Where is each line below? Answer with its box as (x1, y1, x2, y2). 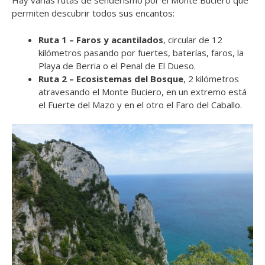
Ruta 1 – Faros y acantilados (38, 33, 163, 46)
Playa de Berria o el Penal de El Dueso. (38, 59, 196, 72)
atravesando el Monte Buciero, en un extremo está (38, 85, 247, 98)
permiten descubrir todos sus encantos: (12, 7, 174, 20)
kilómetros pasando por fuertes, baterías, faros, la (38, 46, 244, 59)
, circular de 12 (163, 33, 222, 46)
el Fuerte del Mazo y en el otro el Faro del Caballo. (38, 98, 242, 111)
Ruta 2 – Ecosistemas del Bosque (38, 72, 183, 85)
